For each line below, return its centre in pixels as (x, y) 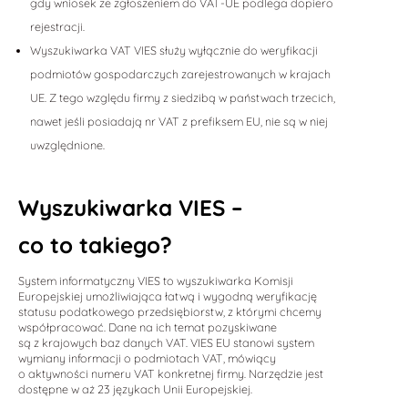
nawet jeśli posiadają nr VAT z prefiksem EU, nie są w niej (178, 122)
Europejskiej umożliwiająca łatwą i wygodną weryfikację (168, 296)
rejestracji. (57, 27)
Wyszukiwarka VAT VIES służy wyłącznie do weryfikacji (173, 51)
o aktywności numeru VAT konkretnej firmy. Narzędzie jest (171, 373)
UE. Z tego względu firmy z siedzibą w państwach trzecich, (182, 98)
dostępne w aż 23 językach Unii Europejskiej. (136, 388)
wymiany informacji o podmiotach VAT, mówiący (148, 357)
